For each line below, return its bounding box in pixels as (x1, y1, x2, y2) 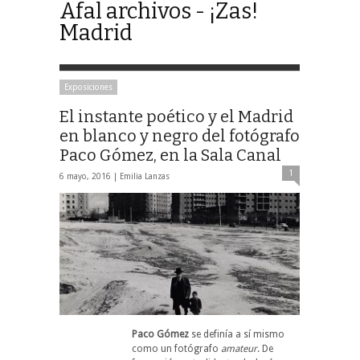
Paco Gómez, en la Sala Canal (59, 145, 281, 165)
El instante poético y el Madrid (59, 106, 293, 126)
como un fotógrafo (132, 343, 221, 355)
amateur (221, 343, 257, 355)
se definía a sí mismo (189, 329, 284, 341)
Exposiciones (64, 82, 112, 92)
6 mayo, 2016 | (59, 171, 120, 181)
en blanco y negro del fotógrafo (59, 125, 300, 145)
